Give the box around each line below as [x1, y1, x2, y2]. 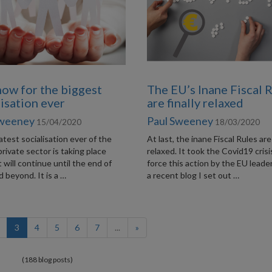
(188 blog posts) [21, 255, 73, 264]
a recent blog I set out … [147, 170, 240, 180]
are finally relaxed [147, 95, 244, 110]
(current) [18, 222, 52, 232]
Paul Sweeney [147, 114, 214, 127]
